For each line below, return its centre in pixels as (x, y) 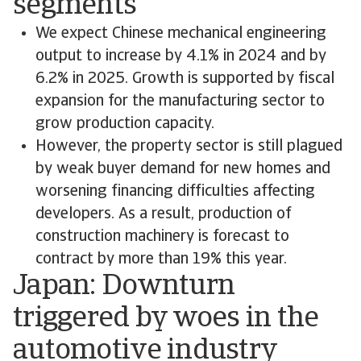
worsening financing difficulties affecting (175, 192)
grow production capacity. (125, 124)
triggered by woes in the (166, 319)
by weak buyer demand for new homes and (183, 169)
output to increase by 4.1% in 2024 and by (181, 56)
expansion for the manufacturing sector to (180, 102)
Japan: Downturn (124, 287)
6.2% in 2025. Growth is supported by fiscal (185, 79)
